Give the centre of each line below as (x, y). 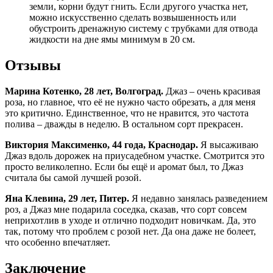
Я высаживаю (228, 144)
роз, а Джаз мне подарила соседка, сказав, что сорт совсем (126, 209)
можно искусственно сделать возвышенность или (133, 17)
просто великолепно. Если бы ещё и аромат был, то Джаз (124, 166)
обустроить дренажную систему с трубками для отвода (144, 28)
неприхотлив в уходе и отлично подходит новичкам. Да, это (130, 220)
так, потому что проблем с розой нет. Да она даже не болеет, (130, 231)
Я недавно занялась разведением (198, 198)
